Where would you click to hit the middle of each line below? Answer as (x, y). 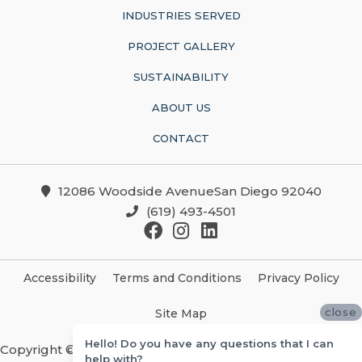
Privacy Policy (298, 278)
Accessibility (59, 278)
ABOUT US (181, 108)
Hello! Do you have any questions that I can (209, 343)
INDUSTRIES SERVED (181, 16)
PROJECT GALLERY (181, 46)
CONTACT (181, 139)
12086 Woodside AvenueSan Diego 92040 (189, 192)
